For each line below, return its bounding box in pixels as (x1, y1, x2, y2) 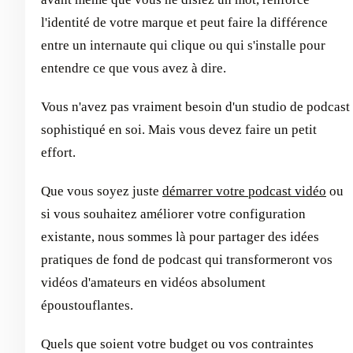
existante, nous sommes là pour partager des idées (41, 229, 319, 244)
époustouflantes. (41, 298, 133, 313)
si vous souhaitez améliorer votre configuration (41, 206, 306, 221)
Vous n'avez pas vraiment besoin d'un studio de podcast (41, 99, 350, 114)
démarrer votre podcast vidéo (162, 184, 326, 199)
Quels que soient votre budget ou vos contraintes (41, 336, 314, 351)
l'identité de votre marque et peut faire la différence (41, 15, 328, 30)
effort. (41, 145, 76, 160)
